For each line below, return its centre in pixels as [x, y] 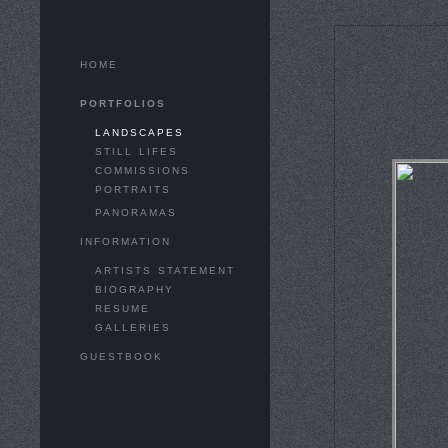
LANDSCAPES [139, 132]
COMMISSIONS [142, 170]
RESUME [122, 308]
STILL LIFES [136, 151]
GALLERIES [133, 327]
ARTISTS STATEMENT [165, 270]
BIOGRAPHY [134, 289]
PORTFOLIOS [123, 103]
